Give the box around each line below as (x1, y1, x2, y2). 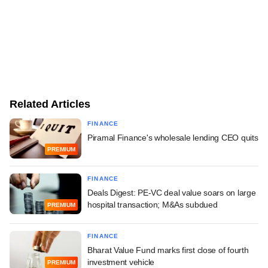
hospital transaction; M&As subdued (87, 200, 218, 210)
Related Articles (10, 98, 90, 110)
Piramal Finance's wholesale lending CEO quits (87, 132, 258, 142)
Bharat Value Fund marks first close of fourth (87, 245, 249, 255)
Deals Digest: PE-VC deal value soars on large (87, 188, 256, 198)
